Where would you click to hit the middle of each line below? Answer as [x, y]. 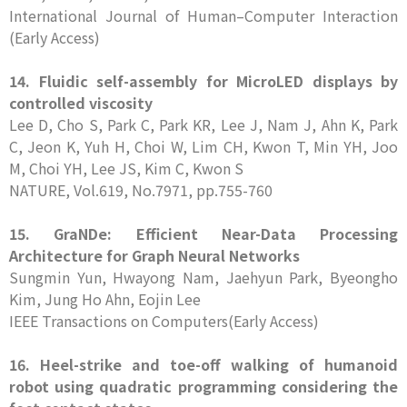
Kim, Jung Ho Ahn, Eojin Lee [105, 299]
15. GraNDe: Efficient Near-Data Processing [203, 233]
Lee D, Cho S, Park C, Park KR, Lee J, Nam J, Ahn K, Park [203, 124]
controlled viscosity [81, 103]
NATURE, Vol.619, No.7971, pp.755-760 [141, 190]
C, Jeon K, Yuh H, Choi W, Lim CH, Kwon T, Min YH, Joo [203, 146]
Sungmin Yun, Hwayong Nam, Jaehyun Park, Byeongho [203, 277]
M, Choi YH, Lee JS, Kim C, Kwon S [126, 168]
